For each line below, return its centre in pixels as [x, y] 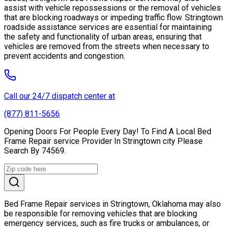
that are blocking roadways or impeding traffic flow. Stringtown [113, 18]
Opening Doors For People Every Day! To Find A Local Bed [108, 132]
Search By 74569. [35, 151]
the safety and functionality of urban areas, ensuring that [103, 37]
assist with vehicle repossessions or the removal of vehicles [112, 8]
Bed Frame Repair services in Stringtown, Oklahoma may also [112, 204]
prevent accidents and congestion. [65, 56]
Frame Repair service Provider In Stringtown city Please [103, 141]
